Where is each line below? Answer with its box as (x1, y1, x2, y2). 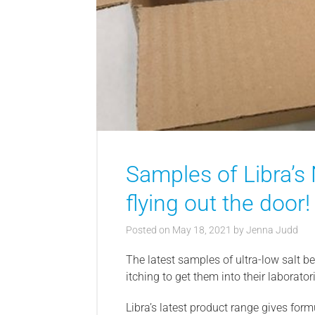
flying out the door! (126, 190, 310, 217)
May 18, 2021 (172, 224, 231, 236)
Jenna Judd (246, 224, 298, 236)
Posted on (126, 224, 172, 236)
